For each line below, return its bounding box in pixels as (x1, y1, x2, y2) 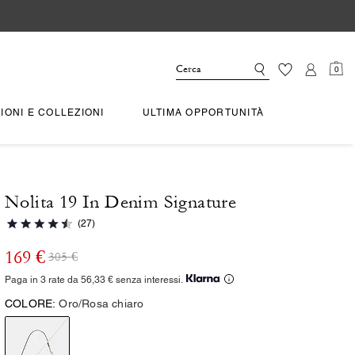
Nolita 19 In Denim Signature (5, 192, 237, 212)
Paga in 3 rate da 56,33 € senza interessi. (5, 274, 183, 285)
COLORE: (5, 297, 56, 310)
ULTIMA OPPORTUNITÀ (142, 107, 265, 118)
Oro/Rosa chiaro (59, 297, 144, 310)
